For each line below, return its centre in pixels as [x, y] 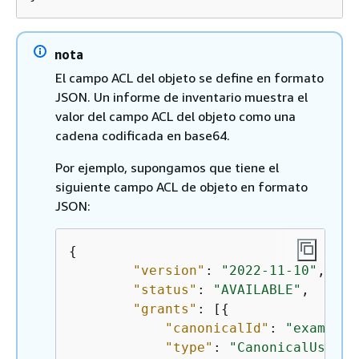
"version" [169, 270]
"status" [165, 290]
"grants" [165, 309]
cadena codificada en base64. [143, 135]
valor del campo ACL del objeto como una [175, 116]
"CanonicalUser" [289, 347]
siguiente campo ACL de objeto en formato [182, 187]
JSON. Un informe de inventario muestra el [182, 97]
